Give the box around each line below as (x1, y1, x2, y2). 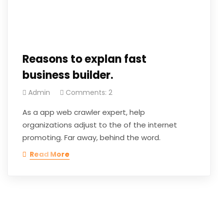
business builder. (22, 67, 113, 83)
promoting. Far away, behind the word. (22, 132, 161, 143)
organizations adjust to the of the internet (22, 119, 177, 130)
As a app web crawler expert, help (22, 107, 145, 117)
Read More (30, 149, 70, 159)
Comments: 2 (66, 87, 112, 97)
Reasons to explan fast (22, 51, 146, 67)
